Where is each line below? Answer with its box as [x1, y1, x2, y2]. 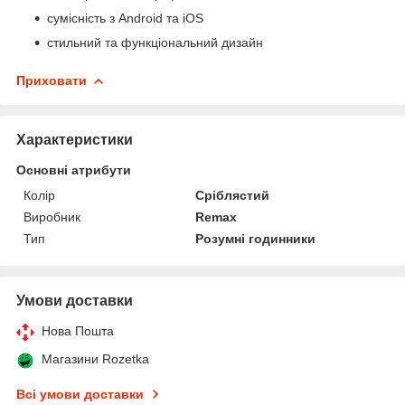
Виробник [24, 209, 80, 224]
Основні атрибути [16, 162, 131, 177]
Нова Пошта [42, 323, 114, 338]
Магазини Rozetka [42, 351, 149, 366]
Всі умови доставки [16, 386, 144, 401]
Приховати [16, 72, 87, 88]
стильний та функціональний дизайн [47, 34, 263, 50]
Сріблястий [195, 187, 270, 202]
